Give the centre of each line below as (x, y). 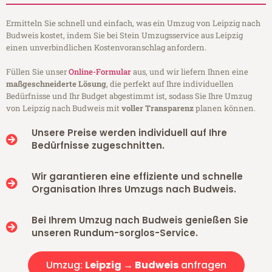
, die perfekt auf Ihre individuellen (170, 84)
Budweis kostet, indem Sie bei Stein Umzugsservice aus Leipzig (124, 36)
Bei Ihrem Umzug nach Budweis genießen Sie (140, 220)
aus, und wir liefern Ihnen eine (190, 72)
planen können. (225, 108)
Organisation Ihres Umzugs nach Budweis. (134, 189)
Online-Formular (100, 72)
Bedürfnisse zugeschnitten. (98, 146)
